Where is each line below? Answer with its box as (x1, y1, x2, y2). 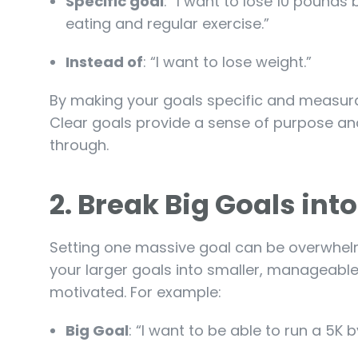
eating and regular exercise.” (66, 13, 269, 34)
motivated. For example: (50, 281, 221, 302)
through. (50, 134, 109, 155)
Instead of (66, 51, 143, 72)
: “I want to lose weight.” (143, 51, 312, 72)
